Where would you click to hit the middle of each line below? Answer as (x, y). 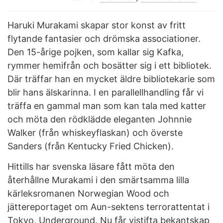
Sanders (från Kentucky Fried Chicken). (91, 146)
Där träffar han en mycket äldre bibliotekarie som (111, 79)
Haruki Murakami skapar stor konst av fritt (97, 25)
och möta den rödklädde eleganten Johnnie (100, 119)
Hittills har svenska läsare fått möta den (91, 166)
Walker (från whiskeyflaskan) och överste (95, 133)
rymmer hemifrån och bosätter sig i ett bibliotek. (110, 66)
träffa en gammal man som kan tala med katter (107, 106)
